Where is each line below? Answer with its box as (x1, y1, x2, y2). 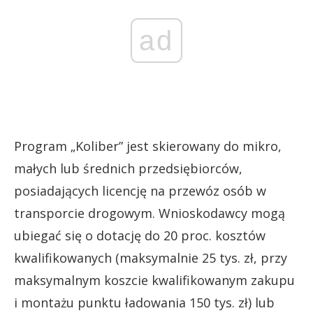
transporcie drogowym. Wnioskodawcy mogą (14, 204, 285, 221)
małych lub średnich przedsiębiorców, (14, 159, 242, 177)
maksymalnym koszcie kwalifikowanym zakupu (14, 271, 295, 289)
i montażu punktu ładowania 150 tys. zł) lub (14, 293, 275, 311)
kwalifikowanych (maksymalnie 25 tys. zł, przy (14, 249, 287, 266)
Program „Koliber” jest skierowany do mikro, (14, 137, 282, 154)
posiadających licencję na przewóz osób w (14, 182, 266, 199)
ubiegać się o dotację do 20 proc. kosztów (14, 226, 265, 244)
